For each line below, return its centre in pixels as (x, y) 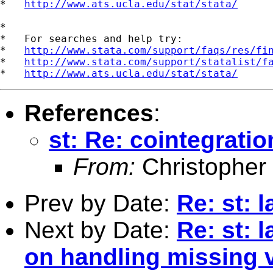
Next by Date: (101, 230)
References (89, 113)
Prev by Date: (101, 203)
